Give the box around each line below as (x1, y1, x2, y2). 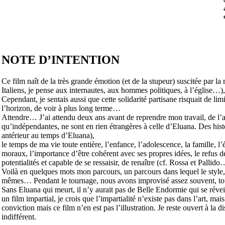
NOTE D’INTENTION (1, 53, 120, 66)
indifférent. (1, 212, 36, 221)
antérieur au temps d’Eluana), (1, 131, 94, 140)
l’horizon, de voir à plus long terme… (1, 103, 121, 113)
